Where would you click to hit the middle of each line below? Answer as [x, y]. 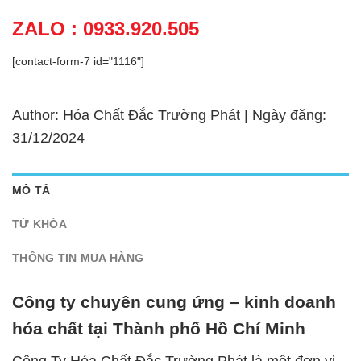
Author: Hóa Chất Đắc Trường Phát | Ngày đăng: [169, 115]
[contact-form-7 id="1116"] [78, 61]
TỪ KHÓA [39, 224]
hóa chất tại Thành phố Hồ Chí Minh [159, 329]
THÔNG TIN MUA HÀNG [78, 257]
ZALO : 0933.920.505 [106, 28]
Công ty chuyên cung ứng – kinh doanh [174, 302]
